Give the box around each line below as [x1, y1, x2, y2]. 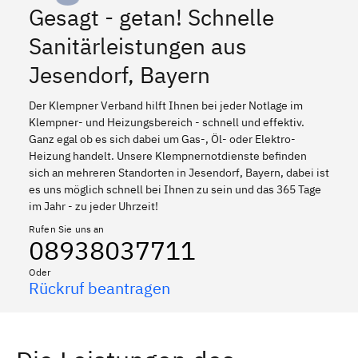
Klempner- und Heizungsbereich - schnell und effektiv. [29, 114, 304, 129]
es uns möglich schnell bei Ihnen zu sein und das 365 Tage [29, 181, 321, 197]
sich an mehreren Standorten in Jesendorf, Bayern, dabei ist [29, 165, 329, 180]
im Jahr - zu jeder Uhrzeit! [29, 198, 158, 213]
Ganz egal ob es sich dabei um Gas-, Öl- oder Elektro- [29, 131, 296, 146]
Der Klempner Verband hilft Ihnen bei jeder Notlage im [29, 97, 303, 113]
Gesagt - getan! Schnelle [29, 2, 274, 32]
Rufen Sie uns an [29, 222, 105, 235]
